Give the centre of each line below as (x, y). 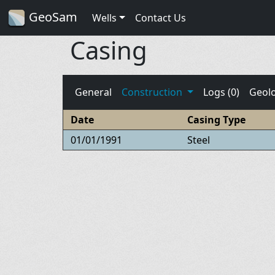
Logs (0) (221, 92)
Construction (153, 92)
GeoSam (52, 17)
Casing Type (216, 119)
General (93, 92)
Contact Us (160, 17)
